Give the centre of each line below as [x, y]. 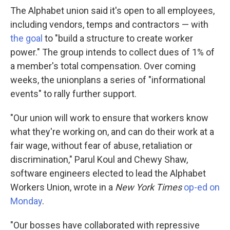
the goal [26, 38]
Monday [26, 201]
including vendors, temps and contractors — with [109, 24]
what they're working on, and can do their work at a [112, 132]
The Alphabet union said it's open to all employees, [112, 11]
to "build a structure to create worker [118, 38]
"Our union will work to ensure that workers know [109, 118]
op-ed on [202, 187]
